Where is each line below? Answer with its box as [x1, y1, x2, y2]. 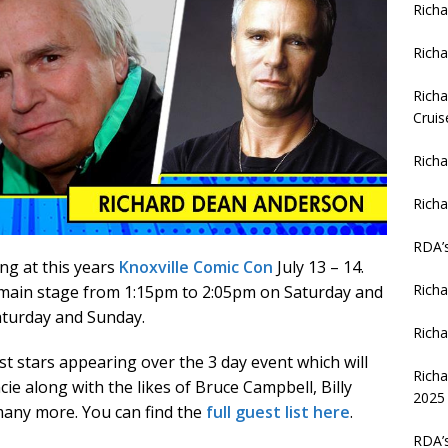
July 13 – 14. [273, 255, 364, 278]
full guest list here [206, 400, 350, 423]
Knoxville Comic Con [119, 255, 273, 278]
